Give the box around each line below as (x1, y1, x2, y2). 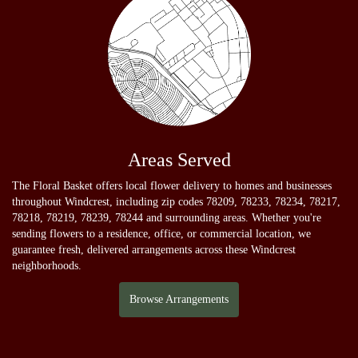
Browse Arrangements (129, 292, 229, 305)
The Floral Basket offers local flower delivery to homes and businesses (12, 179, 332, 192)
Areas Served (127, 149, 231, 170)
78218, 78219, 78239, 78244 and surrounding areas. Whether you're (12, 211, 321, 224)
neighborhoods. (12, 259, 82, 272)
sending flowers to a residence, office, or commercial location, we (12, 227, 311, 240)
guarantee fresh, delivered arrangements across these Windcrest (12, 243, 296, 256)
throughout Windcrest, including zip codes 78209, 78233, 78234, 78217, (12, 195, 340, 208)
